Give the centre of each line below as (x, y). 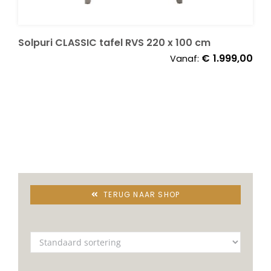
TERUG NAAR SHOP (142, 194)
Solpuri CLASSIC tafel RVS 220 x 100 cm (114, 42)
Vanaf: (186, 58)
